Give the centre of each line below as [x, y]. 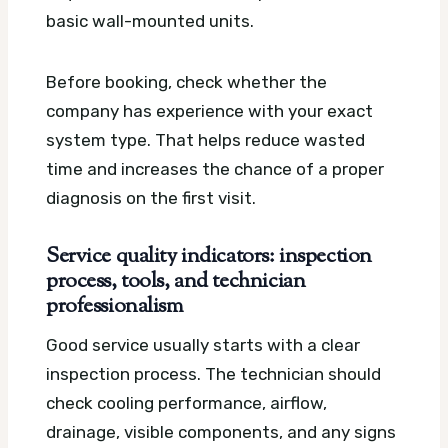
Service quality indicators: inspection [209, 257]
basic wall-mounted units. [150, 21]
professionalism [114, 307]
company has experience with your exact [209, 111]
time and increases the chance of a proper [215, 169]
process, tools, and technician [176, 282]
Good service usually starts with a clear [203, 344]
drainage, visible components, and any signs [221, 431]
